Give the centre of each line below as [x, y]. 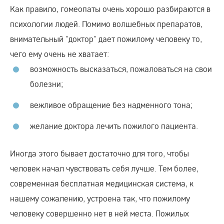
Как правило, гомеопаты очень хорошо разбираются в [110, 9]
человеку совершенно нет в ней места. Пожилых [99, 213]
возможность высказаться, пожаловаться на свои [121, 69]
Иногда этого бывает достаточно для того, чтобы [99, 153]
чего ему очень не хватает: [59, 54]
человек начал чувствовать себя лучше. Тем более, [104, 168]
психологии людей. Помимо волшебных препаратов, [106, 24]
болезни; [46, 84]
